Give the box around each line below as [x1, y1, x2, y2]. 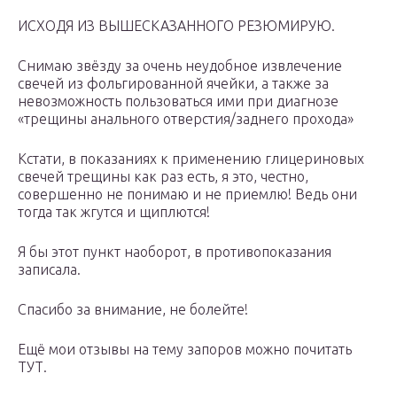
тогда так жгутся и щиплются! [18, 204, 210, 221]
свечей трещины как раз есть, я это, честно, [18, 168, 308, 185]
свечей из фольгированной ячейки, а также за [18, 75, 329, 92]
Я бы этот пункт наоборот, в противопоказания [18, 244, 331, 261]
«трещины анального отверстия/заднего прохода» [18, 111, 354, 128]
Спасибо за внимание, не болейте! [18, 301, 248, 318]
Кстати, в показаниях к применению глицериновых [18, 151, 364, 167]
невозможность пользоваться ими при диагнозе [18, 93, 339, 110]
